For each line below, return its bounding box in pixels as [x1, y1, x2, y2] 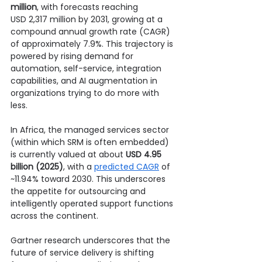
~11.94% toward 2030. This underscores [11, 173, 168, 185]
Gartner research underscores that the [11, 234, 173, 246]
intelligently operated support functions [11, 197, 175, 209]
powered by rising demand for [11, 50, 136, 62]
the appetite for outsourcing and [11, 185, 148, 197]
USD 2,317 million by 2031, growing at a [11, 13, 165, 25]
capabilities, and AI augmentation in [11, 74, 160, 87]
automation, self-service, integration [11, 62, 164, 74]
